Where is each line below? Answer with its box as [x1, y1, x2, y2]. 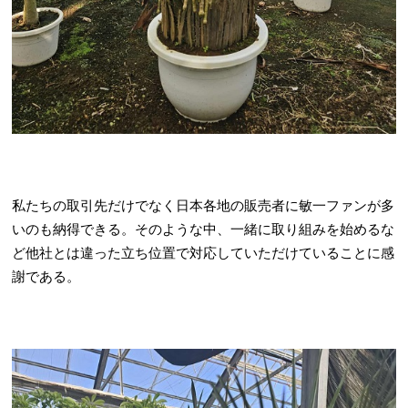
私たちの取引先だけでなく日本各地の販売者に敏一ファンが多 [12, 199, 395, 214]
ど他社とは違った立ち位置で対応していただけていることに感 [12, 246, 395, 261]
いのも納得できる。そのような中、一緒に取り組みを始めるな [12, 222, 395, 238]
